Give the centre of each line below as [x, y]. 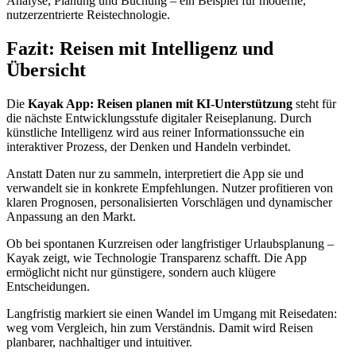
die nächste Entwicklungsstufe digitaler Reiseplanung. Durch [159, 118]
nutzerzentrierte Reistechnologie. [88, 15]
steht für [314, 103]
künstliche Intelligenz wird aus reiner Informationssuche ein [155, 132]
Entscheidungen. [48, 286]
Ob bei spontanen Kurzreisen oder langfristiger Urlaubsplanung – [170, 243]
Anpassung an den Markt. [71, 216]
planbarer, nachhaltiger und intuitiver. [99, 342]
